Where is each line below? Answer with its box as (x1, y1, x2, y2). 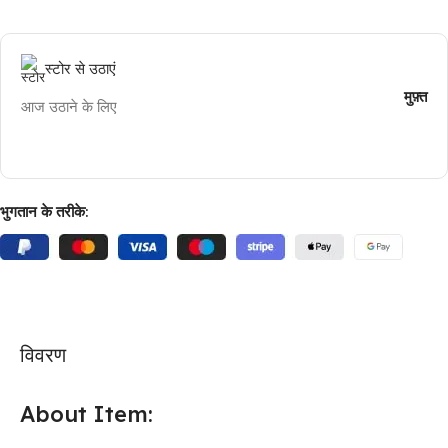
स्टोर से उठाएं (45, 58, 116, 78)
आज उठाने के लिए (21, 95, 117, 116)
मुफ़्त (403, 85, 427, 106)
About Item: (20, 399, 153, 428)
